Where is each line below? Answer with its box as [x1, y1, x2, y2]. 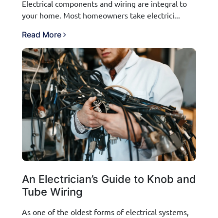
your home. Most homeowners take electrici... [22, 10, 180, 20]
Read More [22, 29, 63, 39]
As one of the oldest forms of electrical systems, [22, 206, 189, 217]
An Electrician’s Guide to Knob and [22, 172, 196, 185]
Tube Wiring [22, 185, 83, 198]
